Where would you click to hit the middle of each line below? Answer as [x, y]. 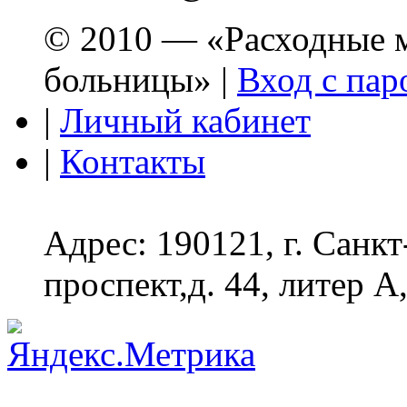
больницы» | [140, 79]
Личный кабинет [185, 120]
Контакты [133, 161]
